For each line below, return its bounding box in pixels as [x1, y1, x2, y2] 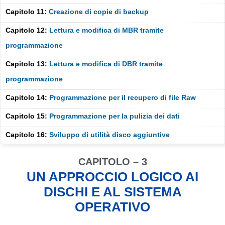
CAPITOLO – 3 [78, 156, 147, 167]
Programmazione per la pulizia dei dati [49, 112, 180, 120]
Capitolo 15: [6, 112, 49, 120]
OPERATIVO [75, 199, 150, 214]
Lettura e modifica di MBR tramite [49, 26, 164, 34]
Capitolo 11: [6, 8, 49, 16]
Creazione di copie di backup [49, 8, 149, 16]
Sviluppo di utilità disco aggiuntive [49, 131, 170, 139]
